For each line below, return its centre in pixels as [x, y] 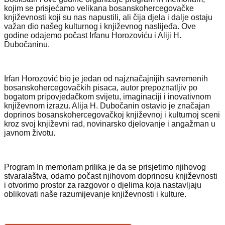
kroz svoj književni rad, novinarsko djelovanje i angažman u [110, 124]
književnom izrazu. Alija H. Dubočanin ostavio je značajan [107, 105]
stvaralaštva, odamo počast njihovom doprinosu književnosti [111, 176]
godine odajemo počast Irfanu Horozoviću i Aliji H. [93, 35]
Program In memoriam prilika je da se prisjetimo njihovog [105, 167]
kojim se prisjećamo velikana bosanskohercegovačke [99, 8]
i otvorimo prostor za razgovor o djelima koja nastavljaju [103, 185]
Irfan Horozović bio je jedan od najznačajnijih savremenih [106, 78]
